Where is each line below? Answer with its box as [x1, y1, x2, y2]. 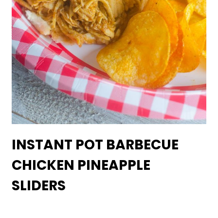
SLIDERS [12, 176, 66, 196]
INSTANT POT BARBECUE [12, 135, 179, 155]
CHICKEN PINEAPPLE [12, 156, 150, 175]
